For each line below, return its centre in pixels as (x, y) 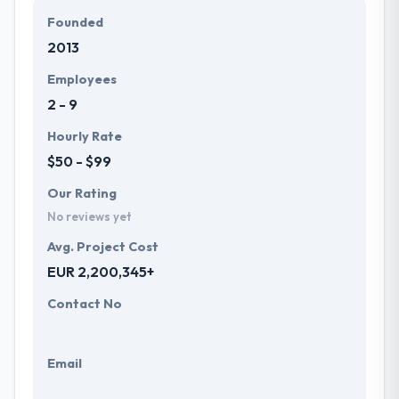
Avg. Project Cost (103, 246)
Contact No (85, 303)
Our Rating (82, 193)
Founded (75, 22)
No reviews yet (90, 216)
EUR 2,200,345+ (101, 271)
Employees (82, 79)
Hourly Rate (85, 136)
